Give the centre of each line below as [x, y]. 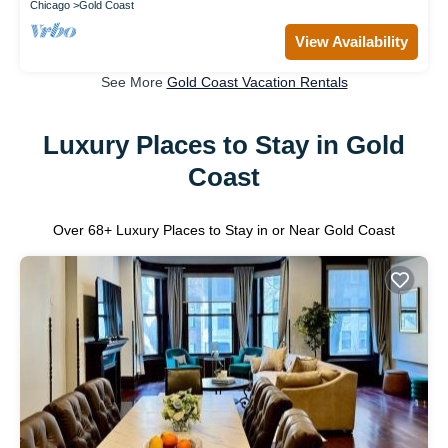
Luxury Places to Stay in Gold [224, 145]
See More [133, 81]
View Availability [351, 41]
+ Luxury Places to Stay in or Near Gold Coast [249, 230]
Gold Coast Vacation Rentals [257, 81]
